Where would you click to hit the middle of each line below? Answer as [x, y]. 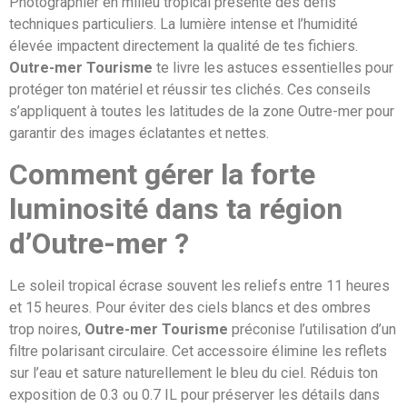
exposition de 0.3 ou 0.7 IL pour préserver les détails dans [194, 395]
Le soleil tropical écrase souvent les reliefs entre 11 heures [199, 286]
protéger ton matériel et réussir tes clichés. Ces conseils [190, 89]
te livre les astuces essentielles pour [273, 67]
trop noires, [47, 330]
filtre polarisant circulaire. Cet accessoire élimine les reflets [198, 352]
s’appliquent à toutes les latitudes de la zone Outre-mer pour [202, 111]
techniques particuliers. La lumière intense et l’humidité [184, 24]
